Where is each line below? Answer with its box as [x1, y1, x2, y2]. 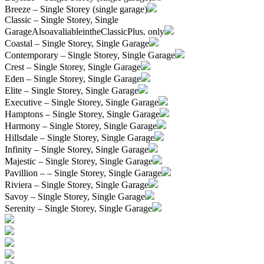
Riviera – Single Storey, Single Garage [5, 179, 148, 190]
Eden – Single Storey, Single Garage [5, 73, 141, 84]
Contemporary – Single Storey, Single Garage [5, 49, 175, 60]
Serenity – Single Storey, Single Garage [5, 203, 152, 213]
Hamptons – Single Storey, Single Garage [5, 108, 160, 119]
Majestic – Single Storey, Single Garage [5, 156, 153, 166]
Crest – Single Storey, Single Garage [5, 61, 141, 72]
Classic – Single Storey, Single [5, 14, 118, 25]
